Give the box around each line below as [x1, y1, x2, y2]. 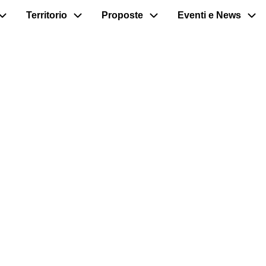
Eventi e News [178, 10, 241, 21]
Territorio [26, 10, 67, 21]
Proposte [102, 10, 143, 21]
